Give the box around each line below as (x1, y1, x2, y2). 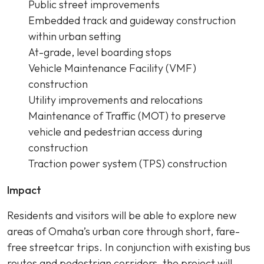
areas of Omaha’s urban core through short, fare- (7, 225, 240, 238)
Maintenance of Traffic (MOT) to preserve (28, 109, 226, 123)
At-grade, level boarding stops (28, 45, 174, 59)
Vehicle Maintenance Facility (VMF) (28, 61, 196, 75)
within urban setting (28, 29, 123, 43)
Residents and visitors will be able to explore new (7, 209, 236, 222)
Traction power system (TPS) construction (28, 157, 232, 170)
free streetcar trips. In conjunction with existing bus (7, 240, 250, 254)
